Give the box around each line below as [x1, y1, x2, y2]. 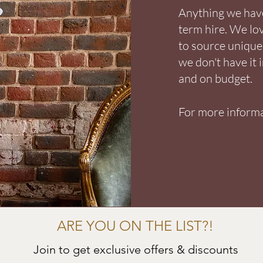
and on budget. [178, 70, 253, 86]
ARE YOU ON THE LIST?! [56, 217, 214, 234]
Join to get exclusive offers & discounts [33, 242, 238, 257]
